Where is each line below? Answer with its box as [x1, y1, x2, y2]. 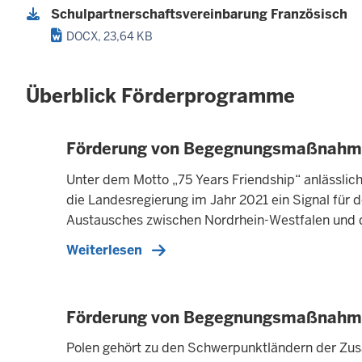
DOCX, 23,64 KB [65, 29, 153, 44]
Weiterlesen [66, 242, 142, 259]
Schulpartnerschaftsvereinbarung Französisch [51, 6, 347, 23]
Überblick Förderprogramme [26, 83, 295, 109]
